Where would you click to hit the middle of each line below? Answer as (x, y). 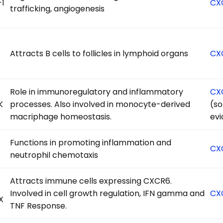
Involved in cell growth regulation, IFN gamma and (108, 193)
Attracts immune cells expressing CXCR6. (91, 181)
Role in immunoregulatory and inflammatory (97, 92)
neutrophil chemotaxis (54, 155)
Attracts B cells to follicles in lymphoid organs (99, 53)
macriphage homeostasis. (61, 116)
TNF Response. (39, 206)
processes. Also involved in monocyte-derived (100, 104)
